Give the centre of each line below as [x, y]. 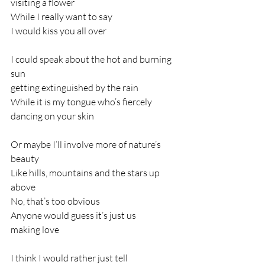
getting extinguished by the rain [75, 88]
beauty [25, 159]
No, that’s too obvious [55, 201]
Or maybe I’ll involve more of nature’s [87, 144]
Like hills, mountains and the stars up [86, 173]
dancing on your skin [52, 116]
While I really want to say [62, 17]
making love [35, 230]
